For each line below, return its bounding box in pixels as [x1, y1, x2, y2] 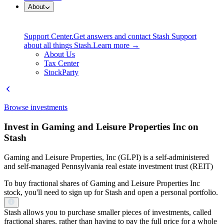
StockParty [44, 68, 78, 77]
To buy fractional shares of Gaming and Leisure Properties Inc [4, 178, 200, 187]
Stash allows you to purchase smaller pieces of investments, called [4, 207, 211, 216]
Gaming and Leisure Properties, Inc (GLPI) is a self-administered [4, 152, 209, 161]
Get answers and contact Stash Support [73, 32, 196, 41]
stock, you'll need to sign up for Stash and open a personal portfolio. [4, 187, 218, 196]
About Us [44, 50, 75, 59]
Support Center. [24, 32, 73, 41]
